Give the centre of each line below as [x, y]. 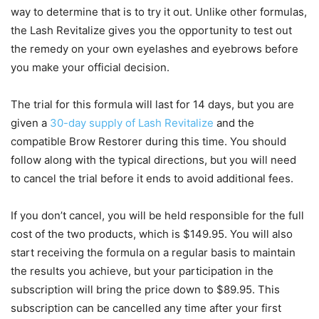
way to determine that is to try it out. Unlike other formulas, [159, 12]
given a [30, 123]
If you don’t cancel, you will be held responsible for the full [157, 215]
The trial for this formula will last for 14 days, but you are [152, 104]
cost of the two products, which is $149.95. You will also [152, 234]
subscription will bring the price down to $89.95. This [145, 289]
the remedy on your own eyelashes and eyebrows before [155, 49]
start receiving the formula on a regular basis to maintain [153, 252]
